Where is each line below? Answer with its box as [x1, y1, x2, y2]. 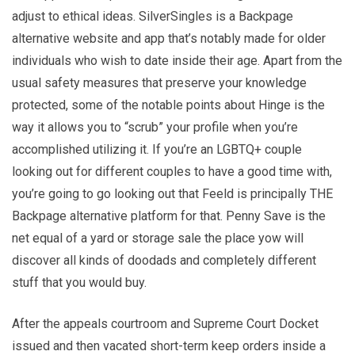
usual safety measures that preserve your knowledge [12, 74, 307, 90]
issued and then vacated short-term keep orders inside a [12, 338, 326, 353]
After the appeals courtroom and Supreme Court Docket [12, 315, 319, 331]
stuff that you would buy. [12, 274, 147, 290]
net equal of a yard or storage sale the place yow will [12, 230, 303, 246]
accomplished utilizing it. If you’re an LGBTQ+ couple [12, 141, 302, 157]
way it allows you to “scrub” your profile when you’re [12, 119, 298, 135]
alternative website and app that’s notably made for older [12, 30, 326, 46]
